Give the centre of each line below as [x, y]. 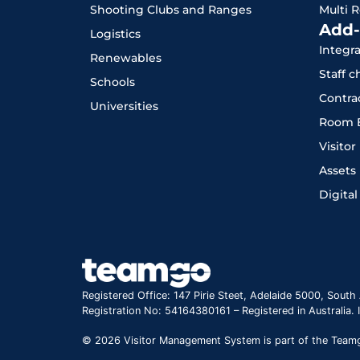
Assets [337, 171]
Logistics [115, 34]
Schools [112, 82]
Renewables [126, 58]
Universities [124, 106]
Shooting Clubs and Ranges [171, 10]
